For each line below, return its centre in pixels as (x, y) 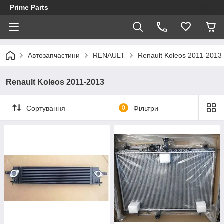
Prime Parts (29, 7)
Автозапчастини (54, 55)
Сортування (46, 108)
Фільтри (146, 108)
